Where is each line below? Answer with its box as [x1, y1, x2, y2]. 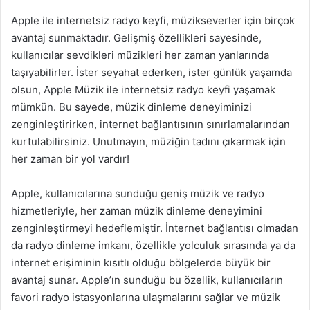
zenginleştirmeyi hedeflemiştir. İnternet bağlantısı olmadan [11, 221, 298, 235]
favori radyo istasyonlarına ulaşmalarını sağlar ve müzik [11, 290, 280, 304]
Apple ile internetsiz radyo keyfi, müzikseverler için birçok [11, 13, 295, 27]
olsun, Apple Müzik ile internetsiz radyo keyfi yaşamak [11, 82, 275, 96]
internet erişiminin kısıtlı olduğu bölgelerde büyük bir [11, 255, 271, 269]
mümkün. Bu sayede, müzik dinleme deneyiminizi [11, 100, 252, 113]
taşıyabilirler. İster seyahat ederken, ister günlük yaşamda [11, 65, 292, 79]
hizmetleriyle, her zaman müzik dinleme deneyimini [11, 203, 262, 217]
